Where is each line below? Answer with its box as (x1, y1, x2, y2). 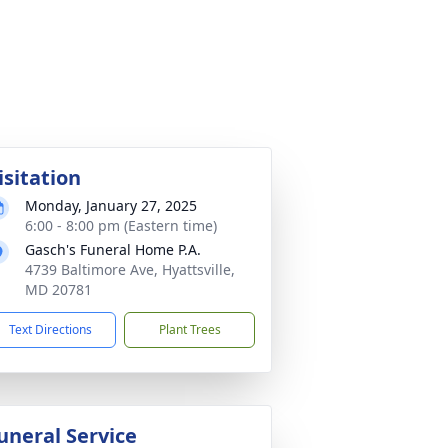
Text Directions (9, 321, 92, 338)
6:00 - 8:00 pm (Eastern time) (25, 216, 217, 235)
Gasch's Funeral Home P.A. (25, 240, 201, 259)
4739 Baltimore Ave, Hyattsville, (25, 260, 235, 279)
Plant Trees (158, 321, 221, 338)
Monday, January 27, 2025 (25, 196, 197, 215)
